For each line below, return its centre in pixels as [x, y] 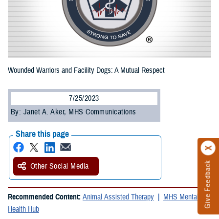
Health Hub [23, 209]
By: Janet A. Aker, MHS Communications [74, 112]
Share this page [42, 134]
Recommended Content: [45, 197]
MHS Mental [181, 197]
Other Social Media [60, 166]
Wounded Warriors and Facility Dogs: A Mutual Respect [86, 71]
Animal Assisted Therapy [118, 197]
